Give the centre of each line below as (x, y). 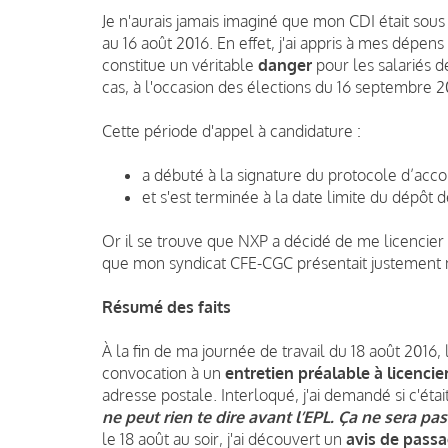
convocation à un (163, 372)
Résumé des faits (166, 306)
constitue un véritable (180, 64)
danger (285, 64)
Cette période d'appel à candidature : (231, 130)
